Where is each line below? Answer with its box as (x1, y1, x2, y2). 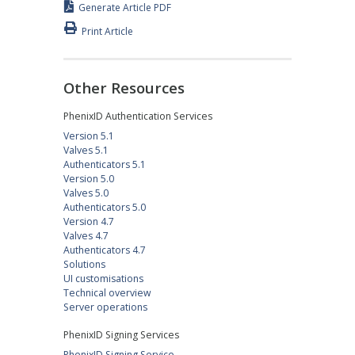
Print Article (82, 24, 133, 38)
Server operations (63, 300, 147, 315)
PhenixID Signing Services (63, 327, 179, 342)
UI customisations (63, 272, 143, 286)
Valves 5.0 (63, 186, 109, 200)
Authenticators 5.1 (63, 158, 146, 172)
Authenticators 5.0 (63, 200, 146, 215)
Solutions (63, 258, 105, 272)
